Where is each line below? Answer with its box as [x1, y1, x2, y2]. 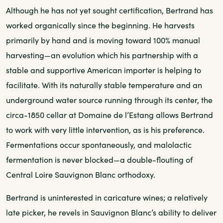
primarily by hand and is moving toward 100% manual [6, 34, 200, 45]
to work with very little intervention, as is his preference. [6, 124, 205, 135]
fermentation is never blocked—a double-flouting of [6, 154, 193, 165]
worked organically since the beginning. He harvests [6, 19, 195, 30]
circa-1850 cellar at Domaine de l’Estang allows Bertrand [6, 109, 213, 120]
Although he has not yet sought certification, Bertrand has [6, 4, 213, 15]
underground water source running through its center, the [6, 94, 213, 105]
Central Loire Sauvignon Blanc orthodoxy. [6, 169, 155, 180]
